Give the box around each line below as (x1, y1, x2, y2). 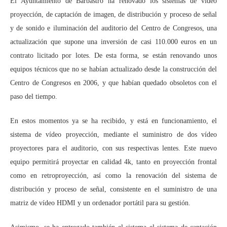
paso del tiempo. (10, 93, 57, 100)
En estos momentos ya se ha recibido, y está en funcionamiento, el (10, 117, 217, 125)
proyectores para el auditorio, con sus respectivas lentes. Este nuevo (10, 144, 217, 152)
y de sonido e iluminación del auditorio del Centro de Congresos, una (10, 24, 217, 32)
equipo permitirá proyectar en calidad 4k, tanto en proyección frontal (10, 158, 217, 166)
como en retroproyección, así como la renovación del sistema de (10, 172, 217, 179)
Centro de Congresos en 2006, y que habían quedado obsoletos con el (10, 79, 217, 87)
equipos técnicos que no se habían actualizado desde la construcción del (10, 65, 217, 73)
